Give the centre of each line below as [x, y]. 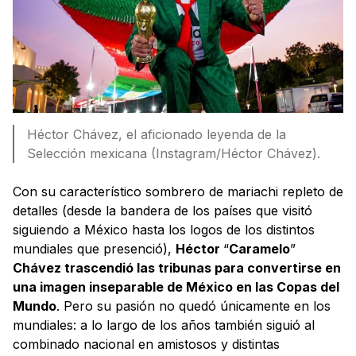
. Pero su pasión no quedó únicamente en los [193, 306]
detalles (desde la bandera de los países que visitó [163, 210]
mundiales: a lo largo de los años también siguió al [164, 325]
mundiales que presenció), [94, 248]
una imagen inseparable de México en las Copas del [176, 286]
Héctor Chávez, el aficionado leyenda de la [157, 134]
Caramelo [259, 248]
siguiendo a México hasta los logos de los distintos [164, 229]
